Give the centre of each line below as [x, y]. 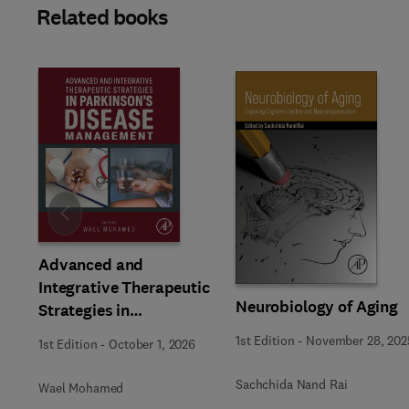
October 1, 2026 [152, 344]
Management [86, 356]
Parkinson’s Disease [112, 333]
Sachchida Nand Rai [292, 384]
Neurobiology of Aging [317, 307]
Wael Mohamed [81, 388]
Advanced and [91, 265]
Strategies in [84, 310]
